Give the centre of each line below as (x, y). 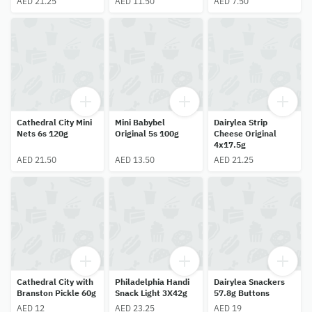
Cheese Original (245, 134)
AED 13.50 (135, 160)
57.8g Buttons (241, 292)
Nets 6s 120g (42, 134)
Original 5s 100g (147, 134)
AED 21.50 (37, 160)
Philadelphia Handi (153, 281)
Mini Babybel (140, 123)
